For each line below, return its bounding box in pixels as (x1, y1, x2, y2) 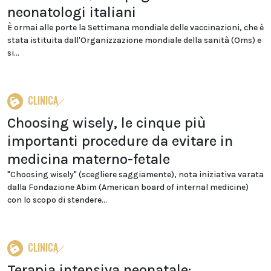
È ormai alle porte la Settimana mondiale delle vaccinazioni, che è (7, 22, 264, 33)
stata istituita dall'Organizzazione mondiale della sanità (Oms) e (7, 35, 261, 45)
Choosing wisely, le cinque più (7, 114, 206, 131)
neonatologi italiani (7, 4, 136, 21)
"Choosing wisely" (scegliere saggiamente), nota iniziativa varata (7, 169, 264, 180)
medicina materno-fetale (7, 151, 170, 168)
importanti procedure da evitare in (7, 132, 233, 149)
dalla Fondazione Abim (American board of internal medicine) (7, 182, 249, 192)
